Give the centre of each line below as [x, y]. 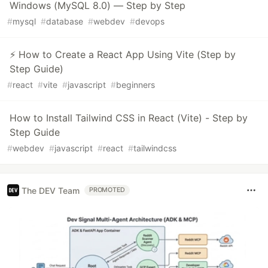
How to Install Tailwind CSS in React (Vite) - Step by [129, 118]
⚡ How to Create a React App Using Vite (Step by [123, 55]
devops [150, 22]
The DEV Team [51, 190]
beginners [135, 85]
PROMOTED [107, 190]
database [65, 22]
